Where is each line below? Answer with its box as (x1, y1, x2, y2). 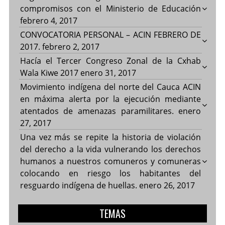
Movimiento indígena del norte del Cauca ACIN (20, 81, 201, 92)
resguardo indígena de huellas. (20, 179, 137, 191)
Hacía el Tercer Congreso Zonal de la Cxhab (20, 55, 201, 66)
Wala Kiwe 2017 (20, 67, 78, 78)
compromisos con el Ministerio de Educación (20, 3, 201, 14)
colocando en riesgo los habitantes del (20, 167, 201, 179)
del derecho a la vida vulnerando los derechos (20, 143, 201, 155)
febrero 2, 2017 (42, 41, 99, 52)
